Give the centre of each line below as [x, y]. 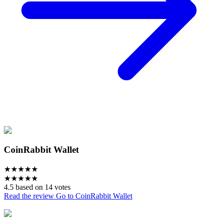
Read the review [30, 196]
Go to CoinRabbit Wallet [94, 196]
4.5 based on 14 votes [37, 187]
